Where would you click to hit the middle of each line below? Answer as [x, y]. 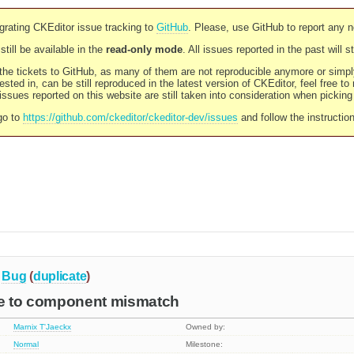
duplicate [60, 276]
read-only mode [144, 49]
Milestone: [205, 345]
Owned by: [206, 327]
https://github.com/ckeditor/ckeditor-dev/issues [130, 117]
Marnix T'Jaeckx [43, 327]
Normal [26, 345]
